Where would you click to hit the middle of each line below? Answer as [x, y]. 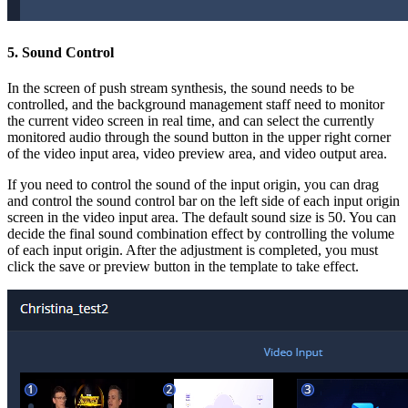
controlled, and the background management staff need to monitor [196, 104]
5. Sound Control [61, 52]
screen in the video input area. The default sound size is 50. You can [202, 217]
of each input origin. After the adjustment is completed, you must [193, 250]
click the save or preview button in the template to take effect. [183, 266]
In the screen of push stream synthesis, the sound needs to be [181, 87]
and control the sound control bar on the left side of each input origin [204, 200]
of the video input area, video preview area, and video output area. [197, 153]
